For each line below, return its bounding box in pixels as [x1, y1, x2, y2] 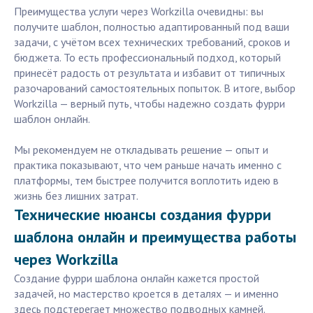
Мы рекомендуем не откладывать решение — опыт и [14, 143, 268, 157]
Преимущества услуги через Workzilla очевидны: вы [14, 4, 263, 19]
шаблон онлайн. [14, 112, 90, 126]
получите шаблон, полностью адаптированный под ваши [14, 20, 289, 34]
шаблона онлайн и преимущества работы [14, 227, 296, 247]
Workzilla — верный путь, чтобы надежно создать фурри [14, 96, 285, 111]
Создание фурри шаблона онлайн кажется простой [14, 271, 259, 286]
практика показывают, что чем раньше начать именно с [14, 158, 282, 173]
